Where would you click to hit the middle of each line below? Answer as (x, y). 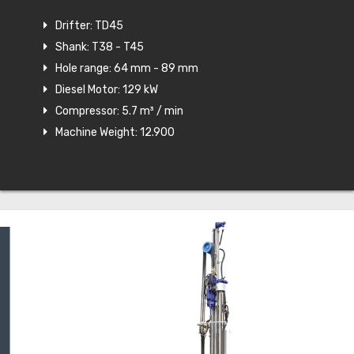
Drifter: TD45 (89, 25)
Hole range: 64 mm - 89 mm (127, 68)
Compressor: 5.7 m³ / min (119, 111)
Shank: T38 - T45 (100, 47)
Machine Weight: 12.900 (115, 132)
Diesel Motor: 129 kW (107, 89)
